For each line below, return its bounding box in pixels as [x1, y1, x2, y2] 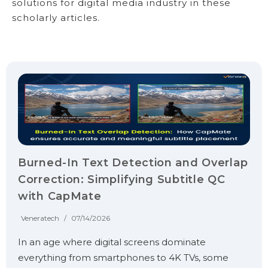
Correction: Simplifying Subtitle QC [18, 172, 226, 186]
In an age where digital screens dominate [18, 236, 206, 248]
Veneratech [21, 213, 59, 223]
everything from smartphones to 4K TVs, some [18, 251, 229, 263]
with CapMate [18, 189, 102, 203]
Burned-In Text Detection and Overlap [18, 156, 248, 169]
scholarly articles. [12, 11, 100, 23]
